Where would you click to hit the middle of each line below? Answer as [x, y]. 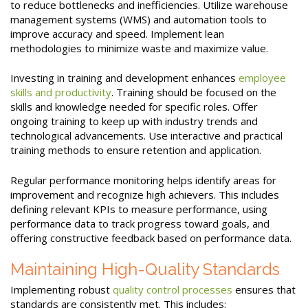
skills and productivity [61, 92]
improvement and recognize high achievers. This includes [145, 194]
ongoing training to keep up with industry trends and [134, 121]
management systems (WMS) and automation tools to [139, 19]
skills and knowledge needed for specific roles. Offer [134, 107]
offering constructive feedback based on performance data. [151, 238]
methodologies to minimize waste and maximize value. [139, 48]
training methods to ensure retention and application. [136, 150]
